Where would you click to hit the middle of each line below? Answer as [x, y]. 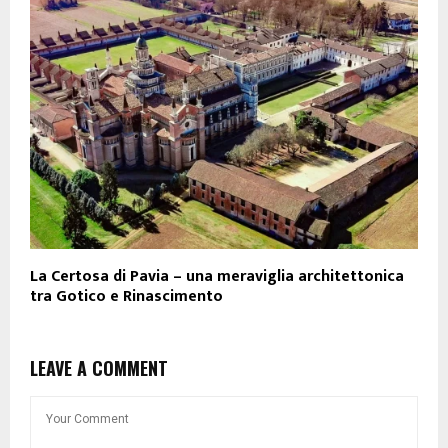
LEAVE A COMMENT [99, 368]
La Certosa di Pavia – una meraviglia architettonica [217, 277]
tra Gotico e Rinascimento [126, 297]
